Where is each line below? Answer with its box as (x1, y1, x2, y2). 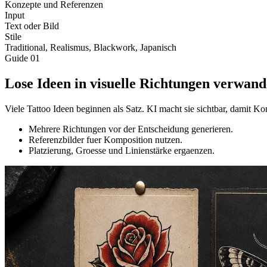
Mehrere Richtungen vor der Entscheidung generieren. (29, 123, 233, 134)
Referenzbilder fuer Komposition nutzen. (29, 134, 182, 145)
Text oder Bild (5, 20, 59, 31)
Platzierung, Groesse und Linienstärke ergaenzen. (29, 145, 215, 156)
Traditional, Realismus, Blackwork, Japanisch (5, 42, 176, 52)
